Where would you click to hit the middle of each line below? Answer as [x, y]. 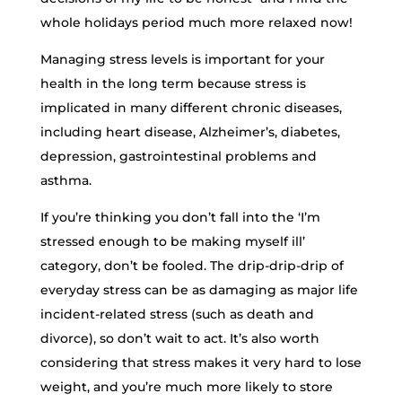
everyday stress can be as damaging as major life [199, 290]
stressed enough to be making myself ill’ [172, 241]
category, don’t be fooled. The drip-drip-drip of [192, 266]
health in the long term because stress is [173, 83]
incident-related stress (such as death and [177, 314]
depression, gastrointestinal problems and [178, 156]
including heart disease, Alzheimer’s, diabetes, [190, 132]
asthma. [66, 180]
